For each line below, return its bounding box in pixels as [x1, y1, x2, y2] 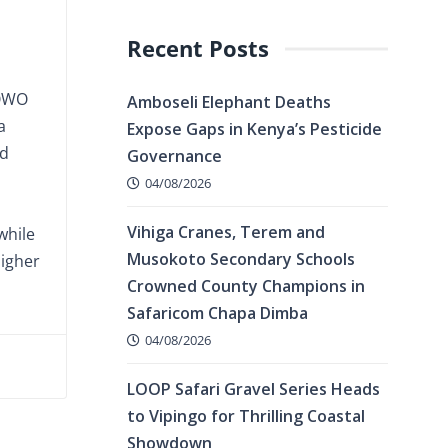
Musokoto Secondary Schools [127, 248, 355, 271]
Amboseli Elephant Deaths [127, 91, 331, 113]
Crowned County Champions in [127, 275, 365, 298]
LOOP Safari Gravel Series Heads [127, 378, 380, 401]
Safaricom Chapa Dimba [127, 302, 308, 325]
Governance [127, 145, 222, 167]
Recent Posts [127, 33, 269, 64]
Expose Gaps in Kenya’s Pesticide [127, 118, 382, 140]
